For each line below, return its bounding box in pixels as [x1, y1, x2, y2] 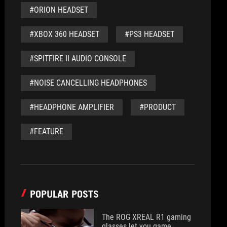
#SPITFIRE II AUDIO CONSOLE [29, 54, 127, 63]
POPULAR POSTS [30, 188, 99, 200]
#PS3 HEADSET [125, 29, 175, 39]
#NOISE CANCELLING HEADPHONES [29, 78, 147, 88]
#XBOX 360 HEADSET [29, 29, 100, 39]
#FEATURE [29, 127, 64, 136]
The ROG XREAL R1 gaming [102, 212, 192, 222]
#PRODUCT [139, 102, 176, 112]
